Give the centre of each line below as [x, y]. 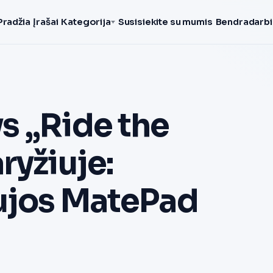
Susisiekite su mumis [165, 22]
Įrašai [46, 22]
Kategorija [86, 22]
